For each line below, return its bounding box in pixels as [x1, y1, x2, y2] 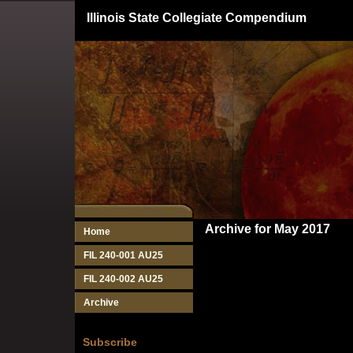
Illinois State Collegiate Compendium [87, 11, 307, 24]
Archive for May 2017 [205, 222, 330, 236]
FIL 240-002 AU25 [84, 273, 163, 284]
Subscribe [83, 336, 137, 348]
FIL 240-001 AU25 [84, 250, 163, 261]
